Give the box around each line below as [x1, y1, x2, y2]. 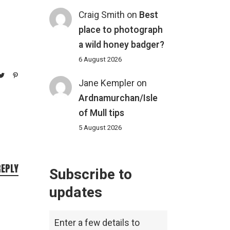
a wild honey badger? [79, 38, 165, 51]
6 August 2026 [79, 54, 122, 65]
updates [49, 182, 102, 204]
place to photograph [79, 23, 163, 36]
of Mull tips [79, 107, 125, 120]
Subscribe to [49, 164, 132, 186]
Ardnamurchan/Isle [79, 92, 158, 105]
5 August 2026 [79, 123, 122, 133]
